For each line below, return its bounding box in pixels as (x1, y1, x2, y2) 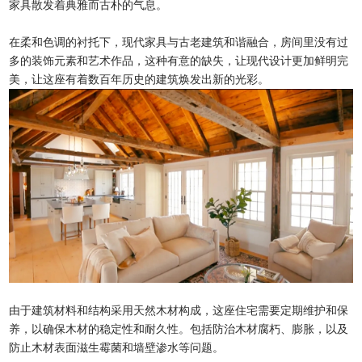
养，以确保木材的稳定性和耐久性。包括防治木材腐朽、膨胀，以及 (9, 322, 349, 335)
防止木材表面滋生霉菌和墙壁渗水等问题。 (9, 341, 225, 354)
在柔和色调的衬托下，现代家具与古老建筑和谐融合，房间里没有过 (9, 36, 349, 49)
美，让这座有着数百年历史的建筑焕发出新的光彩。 (9, 74, 270, 86)
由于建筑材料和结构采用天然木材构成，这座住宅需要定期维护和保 (9, 304, 349, 317)
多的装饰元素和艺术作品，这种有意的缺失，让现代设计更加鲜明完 (9, 55, 349, 68)
